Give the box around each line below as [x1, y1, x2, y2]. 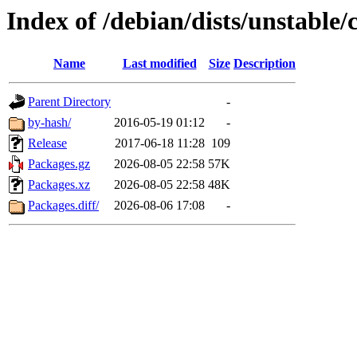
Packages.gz [28, 157, 90, 171]
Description [233, 57, 296, 71]
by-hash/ [28, 116, 71, 130]
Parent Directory [28, 95, 111, 109]
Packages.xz [28, 178, 90, 192]
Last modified [122, 57, 197, 71]
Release [28, 136, 67, 151]
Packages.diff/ [28, 198, 99, 213]
